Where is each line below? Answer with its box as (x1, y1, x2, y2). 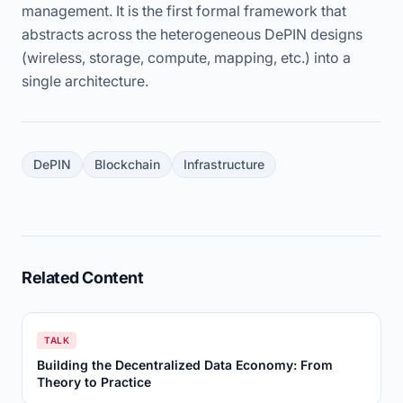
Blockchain (94, 157, 160, 172)
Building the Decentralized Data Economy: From (37, 357, 333, 372)
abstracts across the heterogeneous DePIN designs (22, 25, 363, 43)
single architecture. (22, 72, 148, 90)
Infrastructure (184, 157, 264, 172)
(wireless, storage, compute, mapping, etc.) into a (22, 49, 351, 67)
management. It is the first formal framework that (22, 2, 346, 20)
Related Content (22, 268, 144, 287)
